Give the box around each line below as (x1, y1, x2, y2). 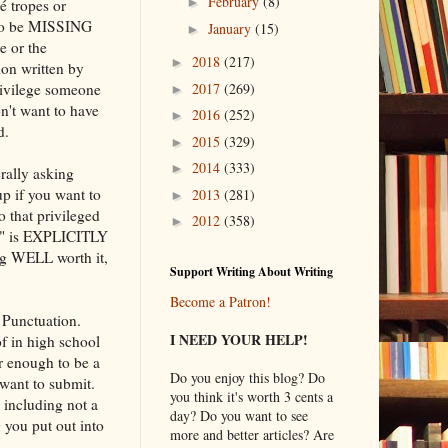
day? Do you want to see (169, 405, 308, 425)
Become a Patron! (169, 291, 271, 311)
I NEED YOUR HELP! (169, 328, 308, 350)
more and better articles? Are (169, 424, 334, 444)
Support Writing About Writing (169, 262, 333, 280)
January (208, 18, 256, 38)
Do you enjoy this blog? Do (169, 367, 325, 387)
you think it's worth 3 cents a (169, 386, 333, 406)
